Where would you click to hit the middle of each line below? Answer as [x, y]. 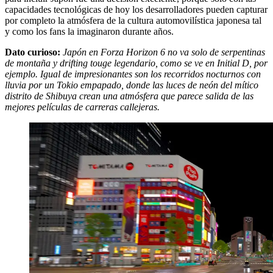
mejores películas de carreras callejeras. [82, 107]
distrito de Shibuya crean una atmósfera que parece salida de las [129, 96]
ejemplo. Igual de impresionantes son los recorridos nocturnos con [133, 74]
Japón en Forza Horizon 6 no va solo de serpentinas [164, 52]
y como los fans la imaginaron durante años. [89, 31]
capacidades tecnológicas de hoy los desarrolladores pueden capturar [136, 9]
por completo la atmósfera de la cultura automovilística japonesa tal [133, 20]
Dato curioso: [33, 52]
